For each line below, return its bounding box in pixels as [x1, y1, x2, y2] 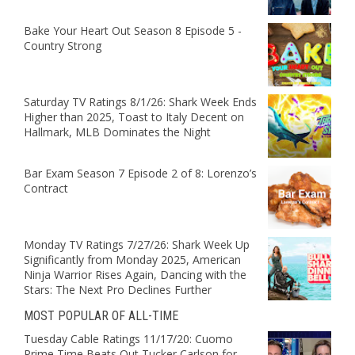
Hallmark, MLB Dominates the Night [24, 124, 211, 139]
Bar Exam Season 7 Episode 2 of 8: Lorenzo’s [24, 165, 257, 181]
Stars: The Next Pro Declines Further [24, 281, 212, 297]
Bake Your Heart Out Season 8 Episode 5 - [24, 22, 242, 38]
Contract [24, 180, 68, 196]
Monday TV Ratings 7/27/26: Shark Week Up [24, 236, 250, 252]
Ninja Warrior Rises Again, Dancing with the [24, 266, 246, 282]
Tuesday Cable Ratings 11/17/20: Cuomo [24, 330, 233, 346]
